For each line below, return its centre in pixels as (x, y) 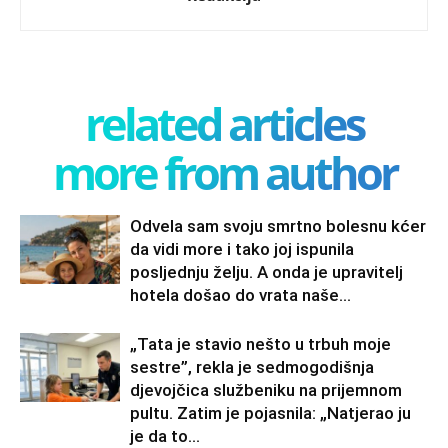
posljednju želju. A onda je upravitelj (266, 272)
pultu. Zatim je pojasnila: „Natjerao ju (270, 413)
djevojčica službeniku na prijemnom (266, 390)
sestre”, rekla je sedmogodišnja (252, 367)
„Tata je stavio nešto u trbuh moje (260, 344)
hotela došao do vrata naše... (240, 295)
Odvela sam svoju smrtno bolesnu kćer (278, 226)
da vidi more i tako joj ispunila (242, 249)
